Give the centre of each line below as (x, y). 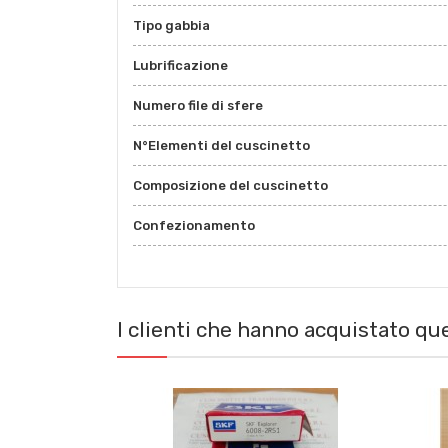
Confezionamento (194, 226)
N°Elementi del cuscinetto (221, 146)
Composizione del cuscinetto (230, 186)
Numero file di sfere (198, 106)
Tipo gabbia (171, 26)
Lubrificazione (180, 66)
